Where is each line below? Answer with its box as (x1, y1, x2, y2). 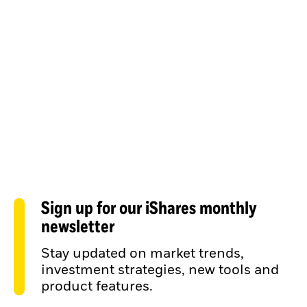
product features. (41, 280, 153, 294)
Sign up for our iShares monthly (41, 196, 257, 218)
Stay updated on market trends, (41, 247, 244, 261)
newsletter (41, 214, 114, 236)
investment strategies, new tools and (41, 263, 279, 278)
